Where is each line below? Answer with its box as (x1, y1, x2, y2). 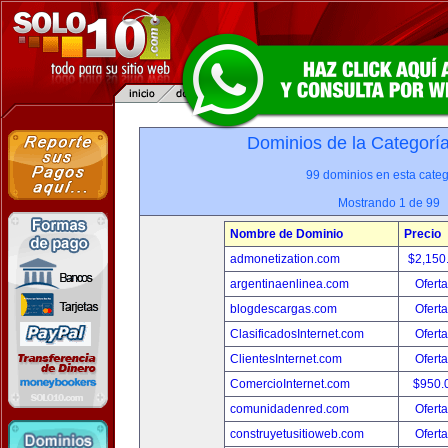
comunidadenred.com (230, 402, 349, 416)
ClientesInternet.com (230, 352, 342, 366)
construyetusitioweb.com (230, 427, 364, 441)
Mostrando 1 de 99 (338, 196, 440, 210)
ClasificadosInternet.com (230, 327, 364, 341)
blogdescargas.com (230, 302, 337, 316)
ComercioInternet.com (230, 377, 350, 391)
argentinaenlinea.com (230, 277, 349, 291)
